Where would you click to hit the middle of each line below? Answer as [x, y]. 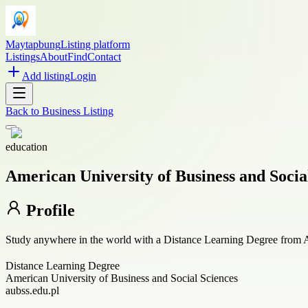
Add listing [46, 76]
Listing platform [95, 44]
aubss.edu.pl [32, 290]
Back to [24, 111]
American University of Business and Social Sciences [122, 278]
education [26, 147]
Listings [23, 57]
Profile [48, 210]
